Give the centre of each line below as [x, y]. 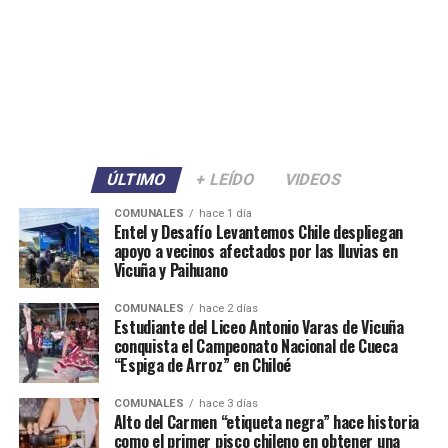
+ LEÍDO [225, 180]
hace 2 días [228, 309]
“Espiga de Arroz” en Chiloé [202, 365]
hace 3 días [228, 404]
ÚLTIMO [136, 180]
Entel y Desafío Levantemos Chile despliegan [258, 232]
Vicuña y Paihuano [170, 270]
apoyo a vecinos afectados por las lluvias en [255, 251]
